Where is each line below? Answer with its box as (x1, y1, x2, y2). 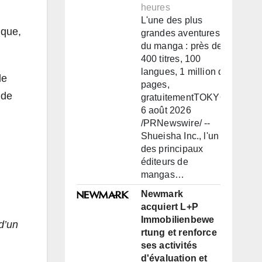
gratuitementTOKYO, (140, 92, 230, 103)
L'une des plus (140, 15, 203, 26)
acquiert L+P (140, 202, 198, 212)
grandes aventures (140, 28, 220, 39)
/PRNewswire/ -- (140, 118, 211, 129)
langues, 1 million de (140, 67, 229, 77)
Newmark (140, 189, 183, 199)
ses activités (140, 240, 198, 251)
